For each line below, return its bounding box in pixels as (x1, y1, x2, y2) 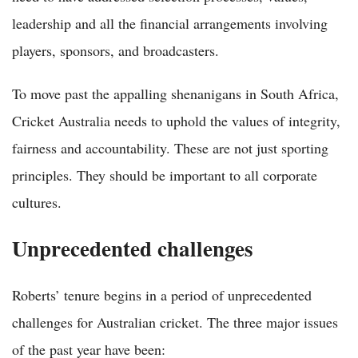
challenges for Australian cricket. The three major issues (12, 312, 338, 332)
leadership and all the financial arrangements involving (12, 13, 328, 33)
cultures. (12, 192, 62, 212)
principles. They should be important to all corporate (12, 165, 317, 185)
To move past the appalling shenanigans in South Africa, (12, 83, 339, 103)
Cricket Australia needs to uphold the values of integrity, (12, 110, 340, 130)
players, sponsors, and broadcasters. (12, 40, 219, 60)
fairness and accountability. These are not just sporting (12, 137, 328, 157)
